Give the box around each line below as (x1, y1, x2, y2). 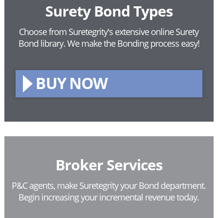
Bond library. (18, 37, 67, 50)
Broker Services (55, 155, 163, 175)
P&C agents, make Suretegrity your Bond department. (12, 180, 206, 192)
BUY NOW (35, 73, 108, 94)
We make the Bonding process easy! (67, 37, 200, 50)
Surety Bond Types (45, 1, 173, 21)
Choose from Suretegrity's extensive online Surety (19, 26, 199, 38)
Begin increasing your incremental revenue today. (18, 191, 200, 203)
